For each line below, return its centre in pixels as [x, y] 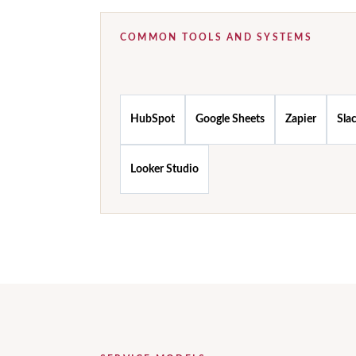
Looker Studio [164, 169]
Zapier [301, 120]
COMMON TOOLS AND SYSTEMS [216, 37]
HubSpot [153, 120]
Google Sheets [230, 120]
